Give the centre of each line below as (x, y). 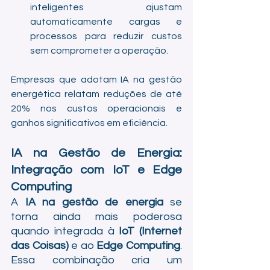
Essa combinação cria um (96, 260)
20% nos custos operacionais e (96, 108)
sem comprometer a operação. (99, 51)
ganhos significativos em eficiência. (89, 123)
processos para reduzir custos (106, 36)
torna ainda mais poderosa (96, 217)
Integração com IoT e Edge (96, 170)
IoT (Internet (150, 231)
